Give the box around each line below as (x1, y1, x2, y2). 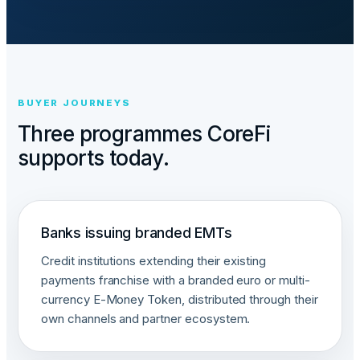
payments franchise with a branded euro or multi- (41, 272, 310, 288)
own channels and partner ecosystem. (41, 311, 251, 326)
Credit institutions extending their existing (41, 253, 267, 268)
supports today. (18, 145, 170, 170)
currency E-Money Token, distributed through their (41, 292, 318, 307)
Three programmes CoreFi (18, 121, 272, 146)
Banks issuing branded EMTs (41, 224, 232, 241)
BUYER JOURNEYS (18, 97, 131, 108)
